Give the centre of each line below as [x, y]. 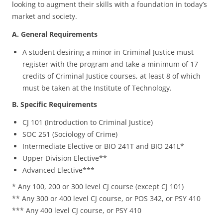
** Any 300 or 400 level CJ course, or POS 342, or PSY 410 [106, 198]
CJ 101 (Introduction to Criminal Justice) [88, 122]
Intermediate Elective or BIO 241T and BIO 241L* [103, 146]
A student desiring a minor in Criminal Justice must [108, 52]
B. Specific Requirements [56, 104]
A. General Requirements [56, 34]
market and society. [45, 16]
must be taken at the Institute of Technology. [97, 88]
